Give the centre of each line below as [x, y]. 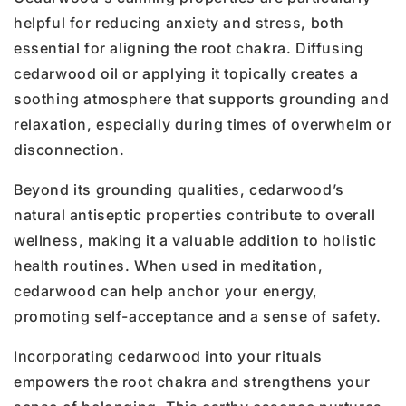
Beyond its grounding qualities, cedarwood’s [179, 190]
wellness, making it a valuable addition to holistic [195, 241]
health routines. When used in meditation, [169, 266]
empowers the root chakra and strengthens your [193, 382]
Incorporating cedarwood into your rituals [168, 357]
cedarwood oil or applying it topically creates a [186, 74]
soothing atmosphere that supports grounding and [202, 99]
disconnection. [69, 150]
